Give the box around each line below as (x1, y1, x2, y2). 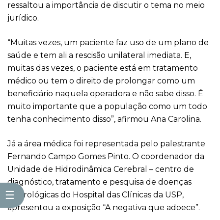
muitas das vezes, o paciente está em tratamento (7, 63, 198, 73)
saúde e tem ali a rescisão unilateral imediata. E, (7, 51, 191, 60)
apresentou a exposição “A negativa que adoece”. (7, 203, 202, 212)
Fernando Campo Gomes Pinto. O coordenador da (7, 152, 204, 161)
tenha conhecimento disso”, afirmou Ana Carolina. (7, 114, 205, 124)
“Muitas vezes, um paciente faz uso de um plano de (7, 38, 209, 47)
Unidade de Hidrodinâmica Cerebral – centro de (7, 165, 194, 174)
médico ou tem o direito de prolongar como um (7, 76, 195, 85)
